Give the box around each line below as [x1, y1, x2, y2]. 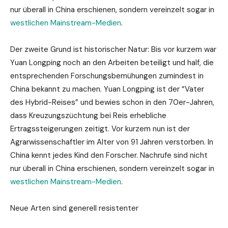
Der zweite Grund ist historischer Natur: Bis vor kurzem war [10, 44, 216, 54]
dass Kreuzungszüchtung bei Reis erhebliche [10, 110, 166, 121]
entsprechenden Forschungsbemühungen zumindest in [10, 70, 204, 81]
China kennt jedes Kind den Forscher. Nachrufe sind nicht [10, 150, 208, 160]
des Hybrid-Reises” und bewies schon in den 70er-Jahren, [10, 97, 214, 107]
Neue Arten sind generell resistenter [10, 203, 138, 213]
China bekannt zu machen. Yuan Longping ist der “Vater [10, 83, 204, 94]
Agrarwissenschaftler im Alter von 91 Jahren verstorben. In [10, 136, 213, 147]
